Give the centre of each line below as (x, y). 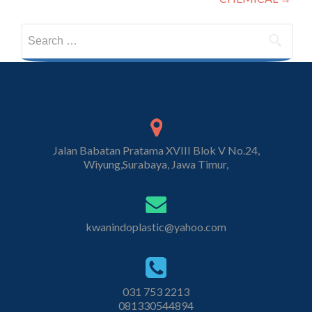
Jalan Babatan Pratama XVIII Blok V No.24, (156, 150)
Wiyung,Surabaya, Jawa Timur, (156, 164)
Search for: (47, 32)
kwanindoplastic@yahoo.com (156, 226)
